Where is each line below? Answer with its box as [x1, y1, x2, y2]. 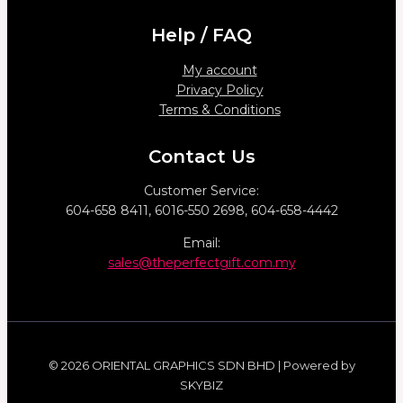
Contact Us [148, 145, 255, 167]
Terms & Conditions [158, 101, 281, 118]
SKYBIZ [180, 378, 223, 393]
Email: [183, 235, 220, 252]
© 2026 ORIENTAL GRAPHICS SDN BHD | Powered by [48, 358, 355, 373]
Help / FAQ [151, 24, 252, 47]
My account [182, 61, 257, 78]
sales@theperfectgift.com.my [107, 255, 296, 272]
